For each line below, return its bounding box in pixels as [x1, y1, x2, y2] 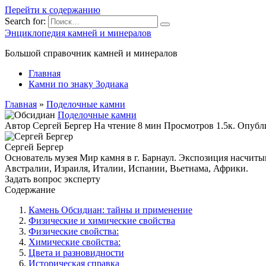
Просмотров [164, 121, 214, 131]
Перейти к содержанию [5, 5, 100, 15]
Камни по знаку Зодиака [28, 79, 128, 89]
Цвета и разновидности [28, 248, 124, 258]
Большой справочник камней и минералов [5, 48, 178, 58]
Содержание [5, 185, 55, 195]
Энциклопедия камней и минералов [5, 28, 151, 38]
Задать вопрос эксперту [5, 174, 100, 184]
